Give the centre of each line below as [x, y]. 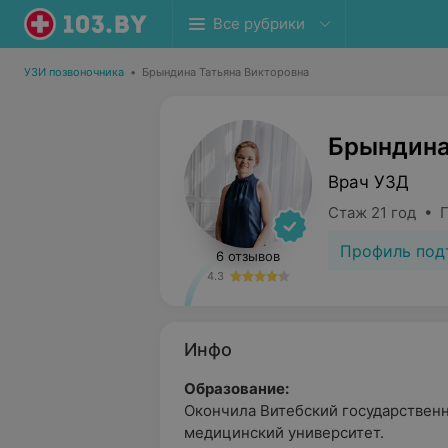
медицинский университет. [284, 432]
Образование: [236, 388]
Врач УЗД [368, 181]
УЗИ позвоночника [74, 72]
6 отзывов [248, 256]
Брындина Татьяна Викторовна [225, 72]
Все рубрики [259, 23]
